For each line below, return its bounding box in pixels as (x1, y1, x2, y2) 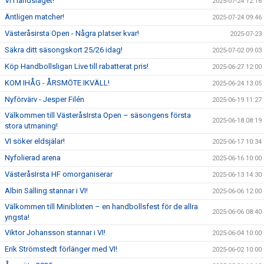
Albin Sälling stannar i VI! (5, 186, 88, 195)
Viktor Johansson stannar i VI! (5, 228, 105, 237)
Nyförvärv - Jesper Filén (5, 95, 84, 104)
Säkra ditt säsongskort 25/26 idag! (5, 45, 123, 54)
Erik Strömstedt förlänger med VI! (5, 245, 117, 253)
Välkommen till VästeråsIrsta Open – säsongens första (5, 111, 191, 120)
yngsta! (5, 213, 29, 222)
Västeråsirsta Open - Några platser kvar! (5, 29, 139, 38)
